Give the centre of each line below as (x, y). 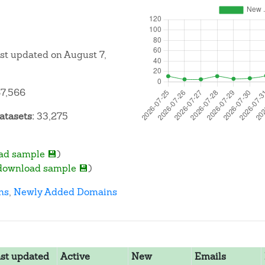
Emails (210, 256)
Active (75, 256)
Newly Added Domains (65, 192)
